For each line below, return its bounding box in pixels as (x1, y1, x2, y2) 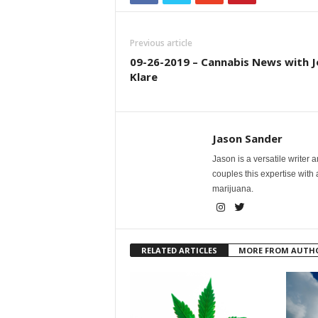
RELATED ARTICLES (141, 245, 217, 256)
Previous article (129, 37, 192, 49)
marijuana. (212, 184, 253, 194)
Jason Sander (212, 131, 283, 146)
